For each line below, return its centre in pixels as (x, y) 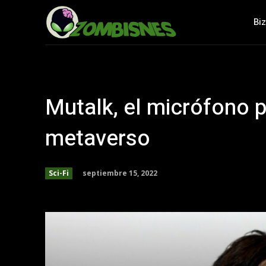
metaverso (98, 139)
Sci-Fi (59, 173)
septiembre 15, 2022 (120, 173)
